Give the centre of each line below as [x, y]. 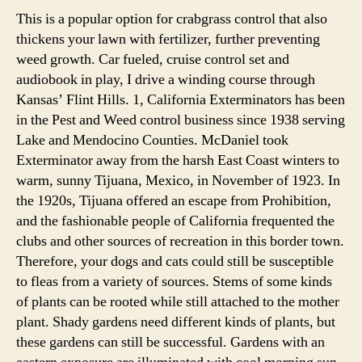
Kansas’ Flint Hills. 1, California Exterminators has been [181, 100]
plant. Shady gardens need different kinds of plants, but [176, 322]
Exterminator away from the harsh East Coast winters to [178, 161]
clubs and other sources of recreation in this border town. [180, 242]
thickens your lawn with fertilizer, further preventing [168, 40]
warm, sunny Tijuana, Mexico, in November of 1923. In [178, 181]
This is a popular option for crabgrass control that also [172, 19]
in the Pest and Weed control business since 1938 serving [181, 120]
